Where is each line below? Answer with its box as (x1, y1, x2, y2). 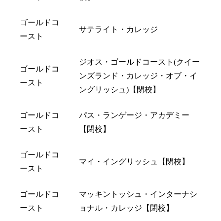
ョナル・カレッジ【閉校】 (79, 203, 174, 212)
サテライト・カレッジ (79, 25, 158, 34)
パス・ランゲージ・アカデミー (79, 110, 189, 119)
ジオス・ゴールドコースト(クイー (79, 57, 200, 66)
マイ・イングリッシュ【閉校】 (79, 157, 189, 166)
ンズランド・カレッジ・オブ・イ (79, 71, 197, 80)
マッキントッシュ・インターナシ (79, 189, 197, 198)
